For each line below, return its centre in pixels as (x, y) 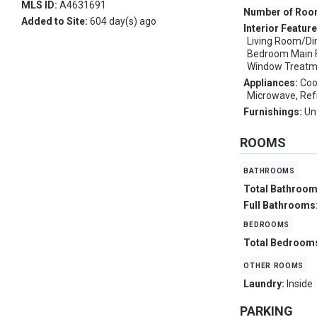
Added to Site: (56, 22)
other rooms (274, 265)
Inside (300, 284)
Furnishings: (274, 112)
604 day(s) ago (123, 22)
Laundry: (265, 284)
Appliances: (272, 83)
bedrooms (267, 224)
